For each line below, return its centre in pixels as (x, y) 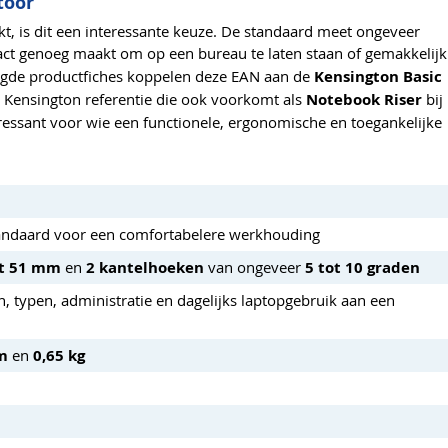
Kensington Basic (378, 76)
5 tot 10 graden (362, 267)
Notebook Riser (364, 99)
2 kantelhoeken (145, 267)
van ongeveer (254, 266)
